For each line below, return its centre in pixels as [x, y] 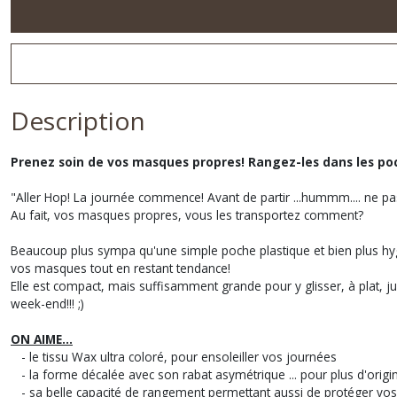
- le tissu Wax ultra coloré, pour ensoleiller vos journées [174, 357]
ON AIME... [42, 339]
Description [78, 121]
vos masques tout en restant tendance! [122, 268]
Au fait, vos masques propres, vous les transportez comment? [187, 215]
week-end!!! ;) [47, 304]
